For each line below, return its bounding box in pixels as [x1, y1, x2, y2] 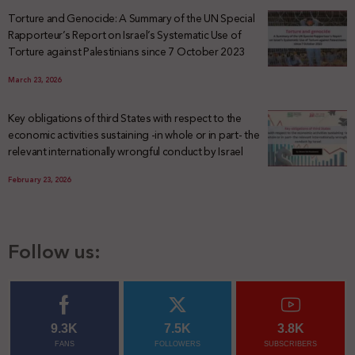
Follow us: [8, 234, 101, 269]
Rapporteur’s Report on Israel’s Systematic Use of [8, 25, 242, 44]
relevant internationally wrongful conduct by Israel [8, 141, 243, 161]
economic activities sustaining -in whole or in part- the [8, 124, 260, 144]
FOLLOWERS [154, 339, 200, 348]
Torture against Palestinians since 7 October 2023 [8, 41, 246, 61]
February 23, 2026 [8, 173, 71, 186]
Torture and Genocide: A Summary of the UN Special [8, 8, 255, 28]
